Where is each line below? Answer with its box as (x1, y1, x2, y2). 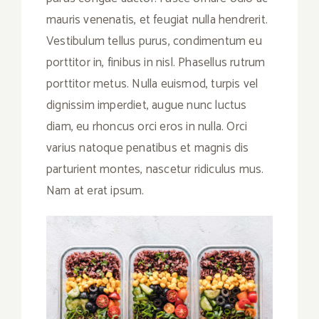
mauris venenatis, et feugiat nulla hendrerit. (46, 9, 268, 30)
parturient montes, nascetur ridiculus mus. (46, 159, 264, 179)
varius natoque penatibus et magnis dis (46, 137, 249, 158)
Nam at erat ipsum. (46, 180, 145, 201)
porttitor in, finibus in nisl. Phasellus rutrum (46, 52, 266, 73)
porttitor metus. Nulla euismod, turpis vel (46, 73, 258, 94)
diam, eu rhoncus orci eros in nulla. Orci (46, 116, 248, 137)
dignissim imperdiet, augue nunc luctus (46, 95, 247, 115)
